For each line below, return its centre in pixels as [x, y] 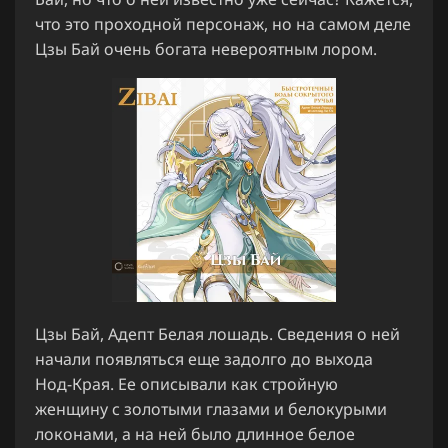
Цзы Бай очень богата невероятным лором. [206, 48]
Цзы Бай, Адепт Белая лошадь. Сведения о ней [217, 333]
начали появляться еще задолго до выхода [204, 358]
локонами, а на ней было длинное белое [195, 433]
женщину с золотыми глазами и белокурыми [211, 408]
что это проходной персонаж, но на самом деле [223, 23]
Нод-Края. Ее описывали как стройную [186, 383]
